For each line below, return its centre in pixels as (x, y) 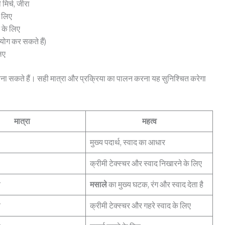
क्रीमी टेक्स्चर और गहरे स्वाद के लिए (140, 205)
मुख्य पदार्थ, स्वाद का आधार (128, 142)
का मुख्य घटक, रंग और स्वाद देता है (155, 184)
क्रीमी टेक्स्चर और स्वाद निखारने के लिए (146, 163)
